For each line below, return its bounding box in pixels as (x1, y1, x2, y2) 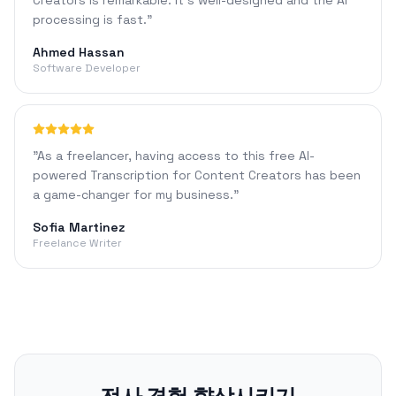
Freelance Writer (33, 236, 122, 250)
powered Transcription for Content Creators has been (33, 167, 361, 183)
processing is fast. (33, 11, 147, 27)
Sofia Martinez (33, 219, 125, 235)
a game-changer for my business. (33, 187, 233, 202)
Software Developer (33, 61, 141, 75)
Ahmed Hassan (33, 44, 125, 60)
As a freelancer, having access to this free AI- (37, 148, 315, 164)
